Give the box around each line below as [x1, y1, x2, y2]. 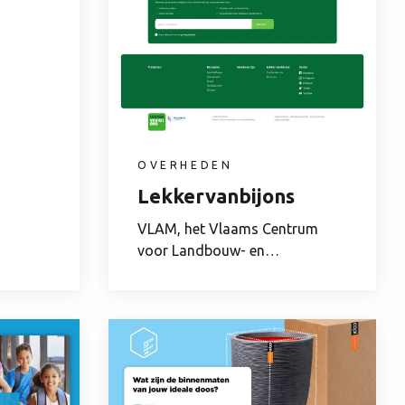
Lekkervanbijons [137, 184, 295, 208]
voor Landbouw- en [137, 242, 265, 259]
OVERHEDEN [137, 159, 233, 172]
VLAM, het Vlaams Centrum [137, 221, 318, 238]
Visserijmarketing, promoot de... [137, 264, 345, 281]
